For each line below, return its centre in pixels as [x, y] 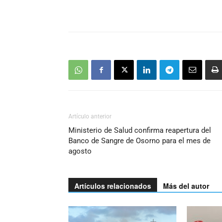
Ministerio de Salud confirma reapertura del [140, 130]
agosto [80, 151]
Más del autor [186, 186]
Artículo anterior [90, 116]
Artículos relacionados [113, 186]
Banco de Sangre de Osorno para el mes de [139, 141]
